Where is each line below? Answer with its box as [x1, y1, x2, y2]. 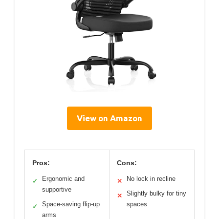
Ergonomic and [42, 175, 85, 183]
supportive [42, 186, 71, 194]
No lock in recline [127, 175, 175, 183]
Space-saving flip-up [42, 200, 100, 208]
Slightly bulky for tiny [127, 190, 186, 197]
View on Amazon [77, 113, 142, 123]
